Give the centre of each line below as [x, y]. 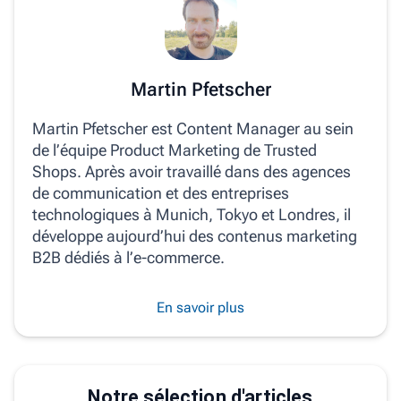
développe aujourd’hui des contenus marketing [195, 236]
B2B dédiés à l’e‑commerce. [128, 258]
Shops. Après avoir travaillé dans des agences [192, 172]
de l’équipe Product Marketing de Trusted [175, 150]
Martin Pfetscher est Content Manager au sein [193, 129]
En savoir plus [200, 308]
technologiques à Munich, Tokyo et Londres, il [192, 215]
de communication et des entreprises [161, 193]
